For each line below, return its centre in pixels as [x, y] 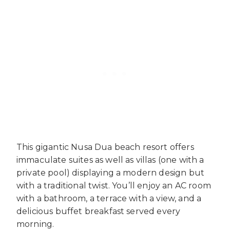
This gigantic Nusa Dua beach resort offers [105, 147]
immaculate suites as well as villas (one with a [110, 160]
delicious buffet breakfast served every [99, 212]
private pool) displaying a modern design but [111, 173]
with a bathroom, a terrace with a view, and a [109, 199]
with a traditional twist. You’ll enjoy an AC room [114, 186]
